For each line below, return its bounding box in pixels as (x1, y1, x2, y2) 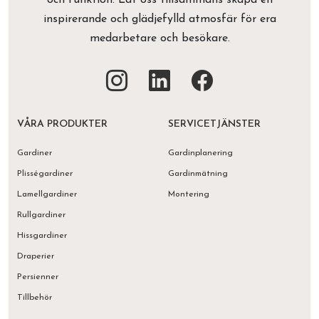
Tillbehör (17, 293, 52, 302)
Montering (168, 189, 209, 199)
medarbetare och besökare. (89, 33, 230, 45)
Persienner (17, 272, 58, 281)
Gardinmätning (168, 169, 228, 178)
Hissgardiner (17, 231, 67, 240)
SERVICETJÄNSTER (168, 118, 261, 130)
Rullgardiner (17, 210, 66, 219)
